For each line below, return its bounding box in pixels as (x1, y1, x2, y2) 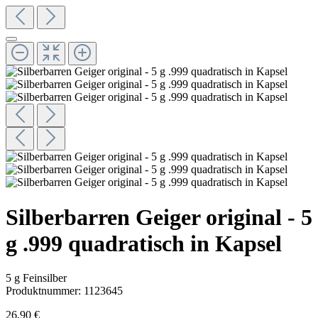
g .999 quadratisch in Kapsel (6, 230, 282, 256)
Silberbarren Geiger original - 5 (6, 204, 312, 230)
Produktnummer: (6, 285, 84, 297)
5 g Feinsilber (6, 272, 67, 285)
